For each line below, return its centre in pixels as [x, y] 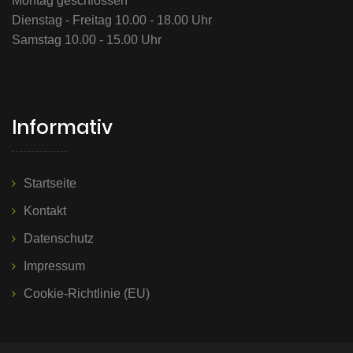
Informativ [62, 128]
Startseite [50, 184]
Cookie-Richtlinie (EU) [87, 294]
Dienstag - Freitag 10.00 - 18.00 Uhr [112, 20]
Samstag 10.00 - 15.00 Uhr [87, 40]
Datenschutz [59, 239]
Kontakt [45, 211]
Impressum [54, 266]
